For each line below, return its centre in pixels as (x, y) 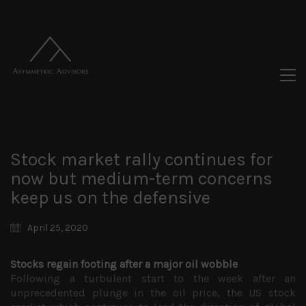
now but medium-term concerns (141, 179)
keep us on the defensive (110, 198)
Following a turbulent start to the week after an (153, 278)
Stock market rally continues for (141, 159)
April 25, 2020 (58, 228)
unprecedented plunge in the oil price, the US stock (153, 293)
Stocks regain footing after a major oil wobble (124, 264)
